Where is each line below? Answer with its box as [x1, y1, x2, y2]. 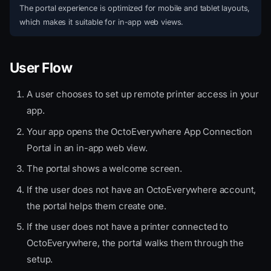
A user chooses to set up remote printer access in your [27, 88, 260, 100]
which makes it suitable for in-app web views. [19, 18, 184, 27]
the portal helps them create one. [27, 200, 167, 212]
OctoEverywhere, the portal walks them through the [27, 237, 244, 249]
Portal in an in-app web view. [27, 142, 148, 154]
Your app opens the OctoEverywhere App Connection [27, 125, 252, 137]
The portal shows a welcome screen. [27, 163, 183, 175]
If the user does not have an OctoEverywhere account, [27, 183, 256, 195]
